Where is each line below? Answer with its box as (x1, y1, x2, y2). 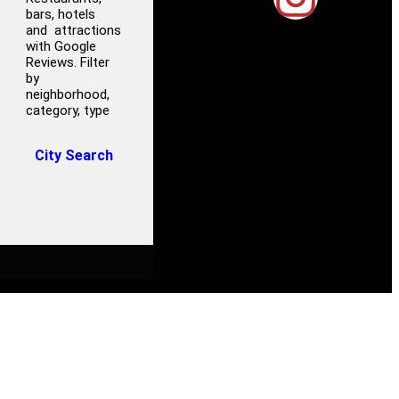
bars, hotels (26, 6, 96, 22)
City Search (35, 147, 114, 164)
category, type (26, 102, 110, 118)
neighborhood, (26, 86, 110, 102)
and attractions (26, 22, 122, 38)
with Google (26, 38, 97, 54)
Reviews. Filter (26, 54, 110, 70)
